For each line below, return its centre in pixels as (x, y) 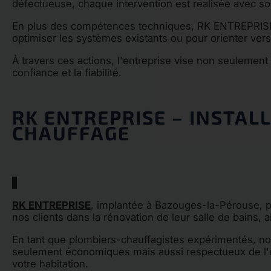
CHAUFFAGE (71, 132)
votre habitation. (50, 263)
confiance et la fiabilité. (67, 72)
